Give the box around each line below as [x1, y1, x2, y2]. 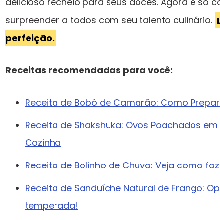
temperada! [25, 199, 78, 212]
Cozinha [25, 137, 61, 149]
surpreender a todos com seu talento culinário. [5, 14, 215, 27]
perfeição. [5, 31, 55, 44]
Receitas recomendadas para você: [5, 64, 173, 77]
